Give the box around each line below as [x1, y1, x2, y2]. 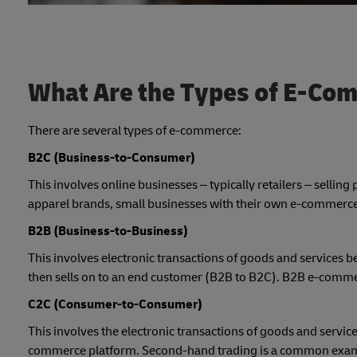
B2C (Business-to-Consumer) [28, 149, 195, 166]
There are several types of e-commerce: [28, 122, 241, 139]
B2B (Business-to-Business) [28, 222, 188, 239]
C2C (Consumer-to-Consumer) [28, 296, 202, 312]
